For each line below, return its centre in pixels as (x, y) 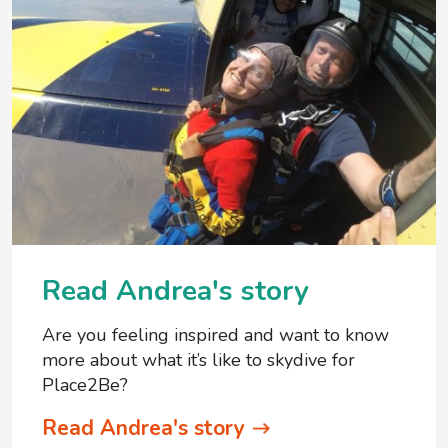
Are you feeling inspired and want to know (215, 334)
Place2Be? (85, 384)
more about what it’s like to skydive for (198, 359)
